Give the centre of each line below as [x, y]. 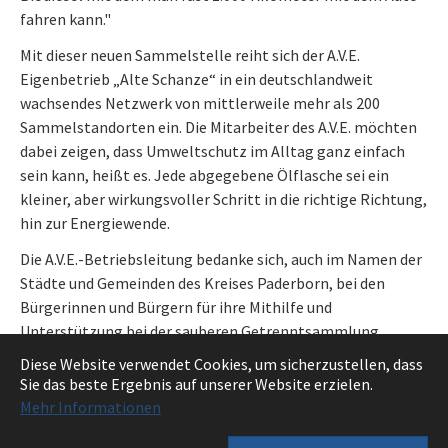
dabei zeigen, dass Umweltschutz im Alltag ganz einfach [212, 150]
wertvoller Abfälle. [84, 354]
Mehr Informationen [90, 406]
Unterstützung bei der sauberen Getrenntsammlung [199, 330]
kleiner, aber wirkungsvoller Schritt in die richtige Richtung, [223, 198]
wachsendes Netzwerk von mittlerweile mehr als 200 [200, 102]
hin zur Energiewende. [95, 222]
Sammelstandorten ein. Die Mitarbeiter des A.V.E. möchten [218, 126]
